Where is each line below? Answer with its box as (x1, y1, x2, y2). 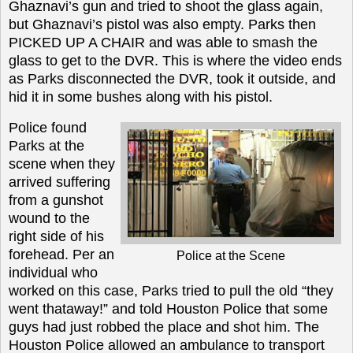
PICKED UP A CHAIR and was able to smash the (9, 35, 318, 51)
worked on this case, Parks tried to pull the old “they (9, 283, 333, 299)
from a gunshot (9, 192, 103, 209)
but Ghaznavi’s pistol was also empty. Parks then (9, 17, 316, 33)
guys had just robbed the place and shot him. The (9, 319, 319, 336)
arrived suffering (9, 174, 110, 191)
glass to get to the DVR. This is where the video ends (9, 53, 342, 69)
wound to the (9, 210, 90, 227)
